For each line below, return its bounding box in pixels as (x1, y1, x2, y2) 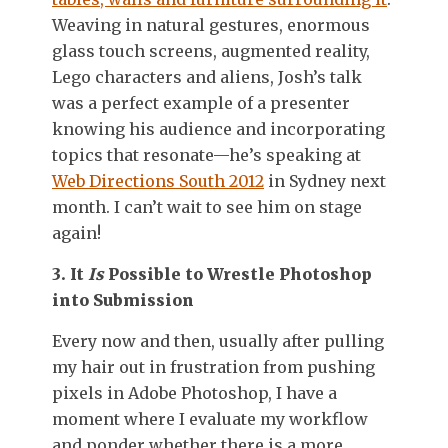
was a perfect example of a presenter (52, 92, 350, 113)
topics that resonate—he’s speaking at (52, 144, 361, 165)
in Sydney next (264, 170, 386, 191)
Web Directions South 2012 (52, 170, 264, 191)
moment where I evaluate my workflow (52, 408, 368, 429)
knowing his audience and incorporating (52, 118, 385, 139)
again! (52, 222, 101, 243)
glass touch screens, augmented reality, (52, 40, 370, 61)
